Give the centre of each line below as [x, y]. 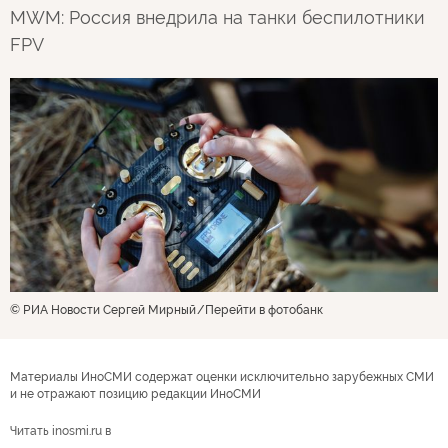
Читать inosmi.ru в [60, 430]
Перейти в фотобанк [264, 309]
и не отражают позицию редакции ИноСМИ [135, 393]
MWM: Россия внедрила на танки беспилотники [217, 17]
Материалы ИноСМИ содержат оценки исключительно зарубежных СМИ [222, 376]
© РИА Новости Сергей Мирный [103, 309]
